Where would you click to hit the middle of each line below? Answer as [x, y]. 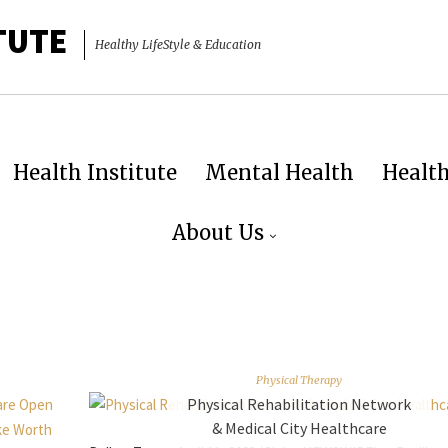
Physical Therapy [299, 379]
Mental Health [279, 172]
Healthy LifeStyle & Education [178, 45]
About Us [218, 232]
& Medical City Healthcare [299, 427]
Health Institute [95, 172]
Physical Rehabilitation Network [299, 403]
